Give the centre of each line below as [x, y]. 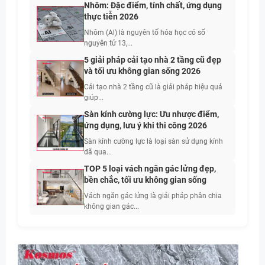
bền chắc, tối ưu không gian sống [145, 180]
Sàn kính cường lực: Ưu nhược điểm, [151, 114]
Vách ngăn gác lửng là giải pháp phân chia [153, 196]
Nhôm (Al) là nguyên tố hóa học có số [145, 33]
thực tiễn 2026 [111, 17]
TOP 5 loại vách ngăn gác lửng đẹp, [150, 169]
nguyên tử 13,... [108, 43]
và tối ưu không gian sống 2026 [142, 71]
